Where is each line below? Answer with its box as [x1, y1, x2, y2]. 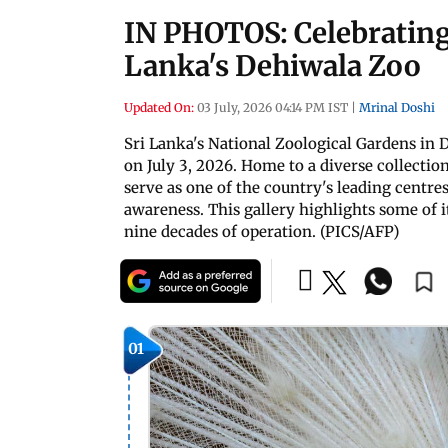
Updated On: [124, 100, 194, 115]
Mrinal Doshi [359, 100, 435, 115]
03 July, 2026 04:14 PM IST [197, 100, 348, 115]
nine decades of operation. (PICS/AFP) [124, 222, 399, 241]
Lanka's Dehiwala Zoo [124, 48, 421, 84]
